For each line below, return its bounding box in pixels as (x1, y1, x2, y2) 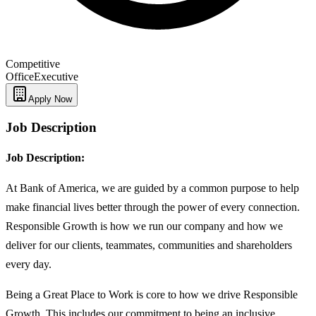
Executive (34, 70, 78, 83)
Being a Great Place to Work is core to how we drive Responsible (6, 288, 298, 301)
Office (6, 70, 34, 83)
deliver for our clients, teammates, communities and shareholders (6, 239, 292, 252)
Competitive (6, 57, 60, 70)
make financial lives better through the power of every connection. (6, 201, 300, 214)
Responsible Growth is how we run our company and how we (6, 220, 283, 233)
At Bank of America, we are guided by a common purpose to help (6, 182, 299, 195)
